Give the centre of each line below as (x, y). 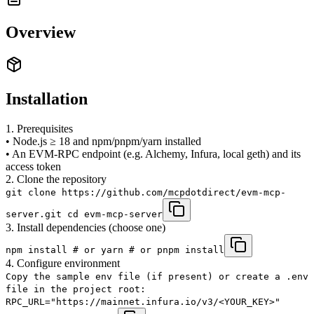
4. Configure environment (63, 263)
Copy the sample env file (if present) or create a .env (157, 276)
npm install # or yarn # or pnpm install (115, 250)
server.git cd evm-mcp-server (84, 214)
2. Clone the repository (56, 179)
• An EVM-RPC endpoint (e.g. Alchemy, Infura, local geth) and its (153, 153)
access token (33, 166)
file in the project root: (76, 289)
